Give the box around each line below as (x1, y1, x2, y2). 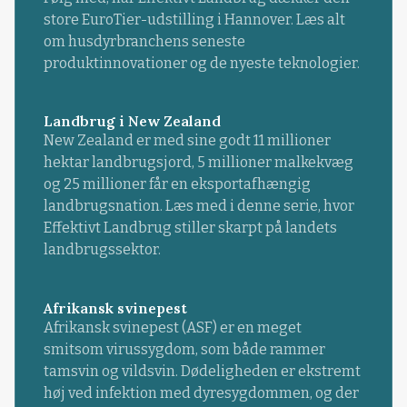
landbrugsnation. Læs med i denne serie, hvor (43, 197, 354, 215)
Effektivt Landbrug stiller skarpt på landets (43, 219, 337, 237)
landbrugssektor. (43, 241, 161, 259)
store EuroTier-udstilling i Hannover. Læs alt (43, 11, 345, 29)
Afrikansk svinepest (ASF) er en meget (43, 318, 302, 336)
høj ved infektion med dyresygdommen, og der (43, 383, 359, 402)
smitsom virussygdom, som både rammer (43, 340, 325, 358)
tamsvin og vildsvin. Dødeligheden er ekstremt (43, 362, 361, 380)
